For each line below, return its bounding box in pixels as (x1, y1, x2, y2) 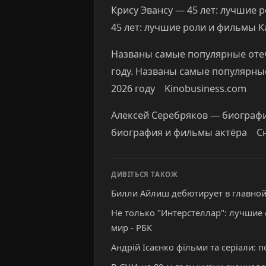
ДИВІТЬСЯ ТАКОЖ (111, 170, 178, 179)
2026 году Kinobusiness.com (111, 81, 246, 95)
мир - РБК (111, 221, 152, 234)
